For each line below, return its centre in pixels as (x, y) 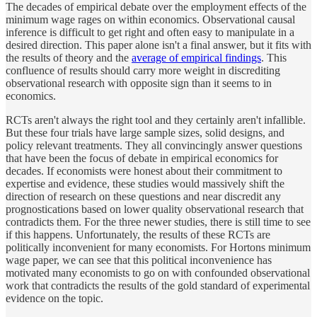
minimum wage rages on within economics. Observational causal (150, 19)
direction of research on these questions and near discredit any (143, 196)
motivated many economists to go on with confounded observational (158, 272)
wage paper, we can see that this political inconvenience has (139, 260)
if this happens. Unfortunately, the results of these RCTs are (138, 234)
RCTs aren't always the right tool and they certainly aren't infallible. (156, 120)
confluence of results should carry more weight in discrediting (143, 70)
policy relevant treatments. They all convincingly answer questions (154, 145)
